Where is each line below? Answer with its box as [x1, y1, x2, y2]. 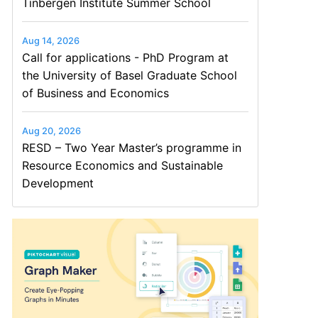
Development [21, 175, 94, 190]
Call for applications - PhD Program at [21, 50, 229, 65]
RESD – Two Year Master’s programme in [21, 140, 241, 155]
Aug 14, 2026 [21, 35, 79, 46]
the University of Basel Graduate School [21, 67, 237, 82]
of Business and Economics [21, 85, 169, 100]
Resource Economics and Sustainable [21, 158, 223, 172]
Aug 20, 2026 [21, 125, 81, 136]
